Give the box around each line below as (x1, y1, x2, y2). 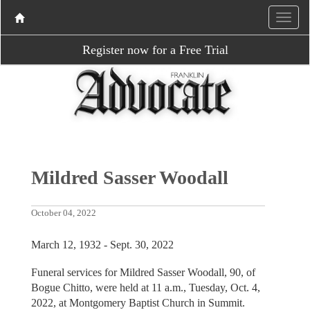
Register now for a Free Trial (82, 43, 228, 57)
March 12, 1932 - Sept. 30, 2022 (30, 238, 174, 250)
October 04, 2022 (30, 208, 96, 218)
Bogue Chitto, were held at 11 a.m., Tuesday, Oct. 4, (30, 282, 260, 294)
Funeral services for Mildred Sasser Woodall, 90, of (30, 266, 255, 279)
